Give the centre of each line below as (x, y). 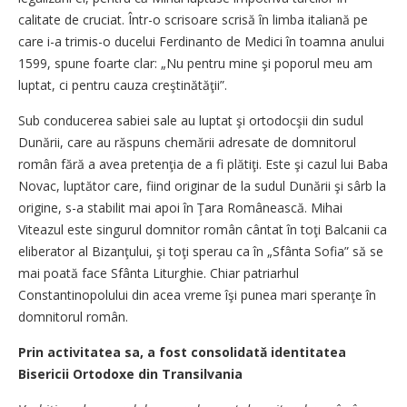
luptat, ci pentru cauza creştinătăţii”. (123, 85)
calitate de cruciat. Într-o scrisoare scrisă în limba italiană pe (193, 20)
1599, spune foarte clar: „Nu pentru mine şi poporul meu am (195, 63)
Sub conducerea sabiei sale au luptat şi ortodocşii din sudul (191, 120)
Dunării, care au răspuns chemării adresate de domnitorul (187, 142)
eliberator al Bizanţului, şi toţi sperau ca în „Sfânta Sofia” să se (201, 251)
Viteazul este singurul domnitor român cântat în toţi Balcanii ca (203, 229)
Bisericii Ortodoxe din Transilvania (130, 374)
